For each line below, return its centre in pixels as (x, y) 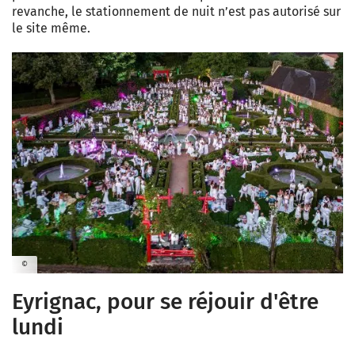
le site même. (51, 29)
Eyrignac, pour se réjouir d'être (165, 301)
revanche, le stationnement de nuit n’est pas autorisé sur (176, 12)
